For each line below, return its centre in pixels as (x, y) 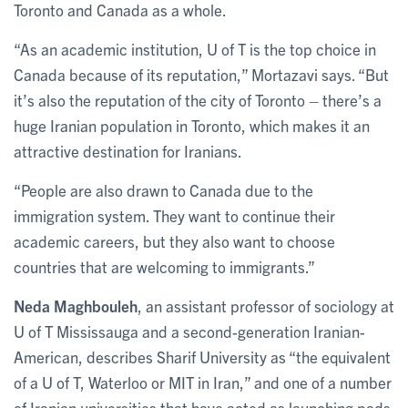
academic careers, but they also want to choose (174, 240)
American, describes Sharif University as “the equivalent (202, 356)
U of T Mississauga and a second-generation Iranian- (189, 331)
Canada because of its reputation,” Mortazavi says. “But (201, 74)
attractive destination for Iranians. (128, 150)
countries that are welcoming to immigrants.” (164, 266)
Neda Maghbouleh (76, 305)
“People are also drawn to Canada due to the (163, 189)
